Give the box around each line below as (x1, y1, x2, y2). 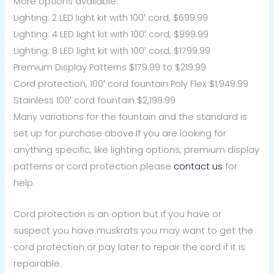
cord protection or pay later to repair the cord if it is (13, 240, 246, 253)
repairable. (13, 257, 62, 270)
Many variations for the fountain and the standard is (13, 111, 248, 124)
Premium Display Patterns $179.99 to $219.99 (13, 61, 207, 74)
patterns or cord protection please (13, 160, 174, 173)
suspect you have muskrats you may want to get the (13, 224, 254, 237)
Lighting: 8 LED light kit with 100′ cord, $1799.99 (13, 45, 211, 57)
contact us (174, 160, 223, 173)
